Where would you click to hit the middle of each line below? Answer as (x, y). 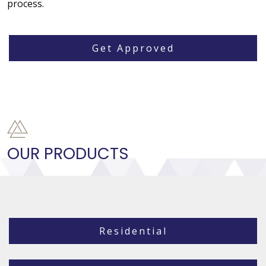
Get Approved (133, 48)
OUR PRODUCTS (68, 154)
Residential (133, 231)
